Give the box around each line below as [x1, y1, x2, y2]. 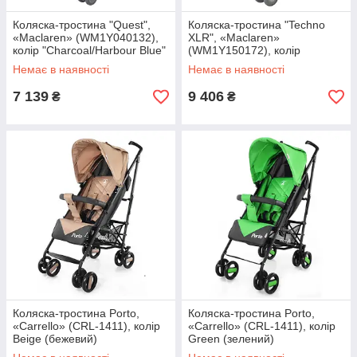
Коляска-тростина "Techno [188, 18, 325, 31]
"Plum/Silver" [188, 57, 253, 69]
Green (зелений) [188, 332, 274, 345]
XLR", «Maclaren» [188, 31, 280, 44]
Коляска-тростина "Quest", [13, 18, 151, 31]
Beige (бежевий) [13, 332, 97, 345]
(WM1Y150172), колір [188, 44, 300, 57]
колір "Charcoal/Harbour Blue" [13, 44, 166, 57]
